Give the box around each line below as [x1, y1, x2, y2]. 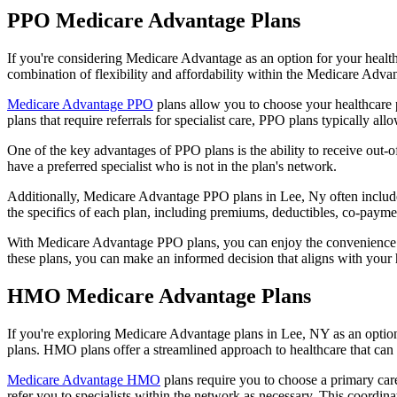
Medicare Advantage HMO [7, 371, 160, 387]
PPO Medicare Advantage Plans [7, 8, 306, 32]
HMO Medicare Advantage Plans [7, 284, 316, 307]
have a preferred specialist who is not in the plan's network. [7, 158, 337, 174]
